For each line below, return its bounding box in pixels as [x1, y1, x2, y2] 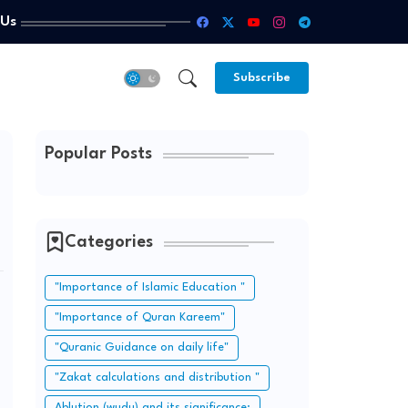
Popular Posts [44, 146, 152, 162]
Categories [64, 234, 153, 250]
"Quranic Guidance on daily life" [54, 342, 229, 353]
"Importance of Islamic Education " [54, 281, 245, 293]
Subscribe [232, 72, 291, 84]
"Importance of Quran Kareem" [54, 311, 225, 323]
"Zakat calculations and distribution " [54, 372, 260, 383]
